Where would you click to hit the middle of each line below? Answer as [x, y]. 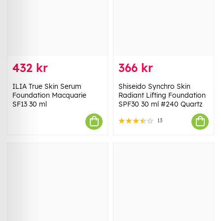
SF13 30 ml [30, 104]
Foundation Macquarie [49, 95]
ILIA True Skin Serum [47, 86]
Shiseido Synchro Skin [154, 86]
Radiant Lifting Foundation [162, 95]
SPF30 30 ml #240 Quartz [161, 104]
